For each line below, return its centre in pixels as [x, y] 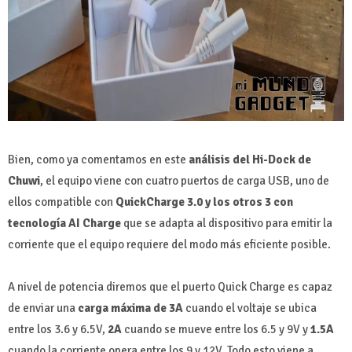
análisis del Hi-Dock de [250, 159]
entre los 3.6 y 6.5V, [58, 329]
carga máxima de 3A [132, 308]
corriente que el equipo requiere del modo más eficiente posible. [170, 244]
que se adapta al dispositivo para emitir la [227, 223]
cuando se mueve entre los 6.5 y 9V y [216, 329]
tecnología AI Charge [64, 223]
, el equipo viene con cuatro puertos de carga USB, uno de [185, 180]
